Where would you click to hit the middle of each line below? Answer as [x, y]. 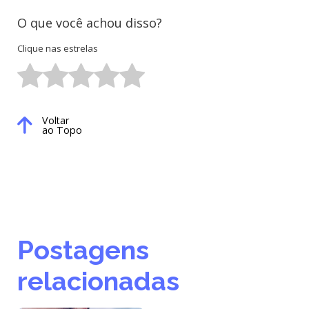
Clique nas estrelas [58, 48]
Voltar [56, 120]
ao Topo [62, 130]
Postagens [83, 250]
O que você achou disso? [90, 23]
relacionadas [98, 281]
